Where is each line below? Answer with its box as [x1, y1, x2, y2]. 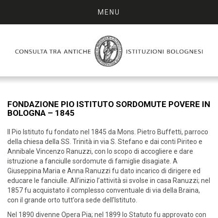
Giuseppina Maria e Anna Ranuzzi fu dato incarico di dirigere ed [7, 167, 200, 175]
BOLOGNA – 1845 [7, 108, 74, 118]
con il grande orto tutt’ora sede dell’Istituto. [7, 196, 137, 204]
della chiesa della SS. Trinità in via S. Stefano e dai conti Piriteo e [7, 138, 202, 146]
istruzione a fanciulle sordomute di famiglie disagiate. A [7, 157, 178, 165]
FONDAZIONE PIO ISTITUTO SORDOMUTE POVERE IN [7, 99, 210, 109]
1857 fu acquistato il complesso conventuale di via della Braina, [7, 186, 200, 195]
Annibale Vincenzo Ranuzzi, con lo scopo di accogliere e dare [7, 147, 193, 156]
